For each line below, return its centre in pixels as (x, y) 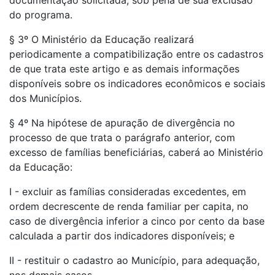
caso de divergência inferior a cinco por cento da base (137, 221)
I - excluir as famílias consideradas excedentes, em (128, 192)
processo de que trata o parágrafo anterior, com (122, 137)
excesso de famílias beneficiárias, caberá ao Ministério (136, 152)
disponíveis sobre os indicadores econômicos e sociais (137, 83)
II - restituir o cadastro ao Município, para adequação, (134, 260)
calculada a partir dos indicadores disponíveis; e (122, 236)
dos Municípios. (45, 98)
